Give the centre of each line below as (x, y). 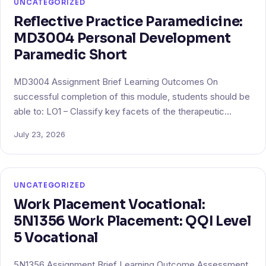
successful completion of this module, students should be (132, 96)
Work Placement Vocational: (110, 204)
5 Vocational (56, 237)
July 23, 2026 (39, 134)
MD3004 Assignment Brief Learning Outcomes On (116, 82)
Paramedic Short (70, 54)
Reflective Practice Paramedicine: (128, 21)
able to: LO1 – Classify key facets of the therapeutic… (123, 111)
